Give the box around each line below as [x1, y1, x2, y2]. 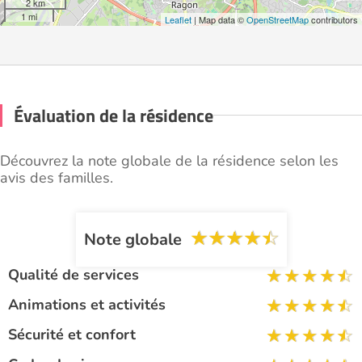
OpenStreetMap [246, 12, 309, 26]
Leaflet [165, 12, 192, 26]
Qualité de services [8, 264, 139, 284]
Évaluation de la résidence [14, 101, 213, 129]
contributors [309, 12, 358, 26]
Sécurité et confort [8, 324, 136, 344]
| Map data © [192, 12, 246, 26]
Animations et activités [8, 294, 166, 314]
